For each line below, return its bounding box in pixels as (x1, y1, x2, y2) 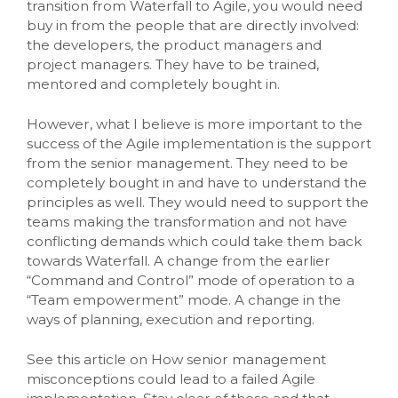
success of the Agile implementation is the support (27, 134, 371, 152)
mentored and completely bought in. (27, 75, 280, 92)
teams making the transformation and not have (27, 212, 347, 230)
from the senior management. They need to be (27, 154, 348, 171)
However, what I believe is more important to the (27, 115, 362, 132)
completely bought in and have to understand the (27, 173, 367, 191)
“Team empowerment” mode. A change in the (27, 291, 341, 308)
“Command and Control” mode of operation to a (27, 271, 354, 289)
